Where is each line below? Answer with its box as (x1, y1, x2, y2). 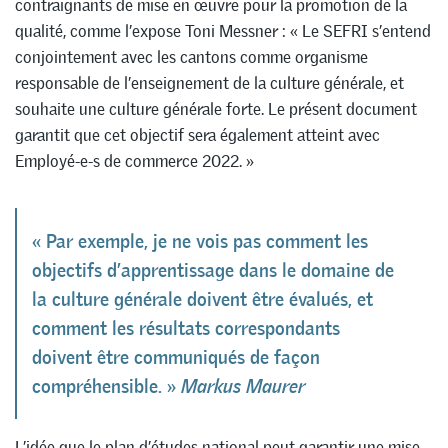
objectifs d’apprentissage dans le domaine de (32, 258, 394, 282)
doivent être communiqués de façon (32, 345, 320, 369)
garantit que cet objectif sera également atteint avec (15, 124, 380, 147)
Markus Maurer (181, 374, 305, 398)
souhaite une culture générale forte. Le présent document (15, 98, 417, 121)
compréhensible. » (32, 374, 181, 398)
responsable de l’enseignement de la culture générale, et (15, 72, 404, 95)
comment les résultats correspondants (32, 316, 340, 340)
